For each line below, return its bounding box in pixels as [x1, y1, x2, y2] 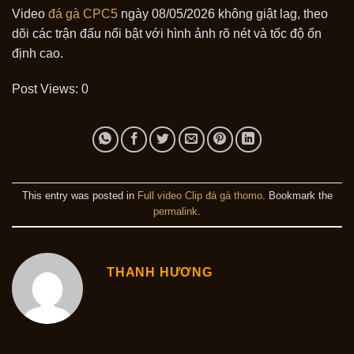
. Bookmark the [262, 189, 333, 201]
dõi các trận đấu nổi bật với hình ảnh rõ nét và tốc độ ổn [12, 26, 322, 40]
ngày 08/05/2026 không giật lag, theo [118, 6, 328, 21]
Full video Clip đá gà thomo [137, 189, 262, 201]
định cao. [12, 46, 63, 60]
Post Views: [12, 82, 78, 96]
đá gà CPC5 [48, 6, 118, 21]
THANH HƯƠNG [107, 265, 213, 279]
